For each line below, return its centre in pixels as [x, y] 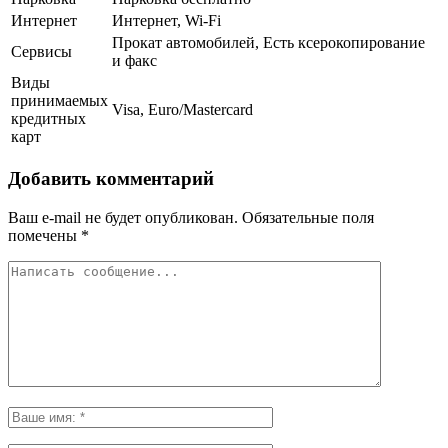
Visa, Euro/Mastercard [182, 110]
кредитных [48, 119]
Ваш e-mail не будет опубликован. [123, 217]
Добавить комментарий [111, 178]
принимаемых [59, 101]
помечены [44, 235]
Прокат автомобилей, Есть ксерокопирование [268, 43]
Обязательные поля [306, 217]
